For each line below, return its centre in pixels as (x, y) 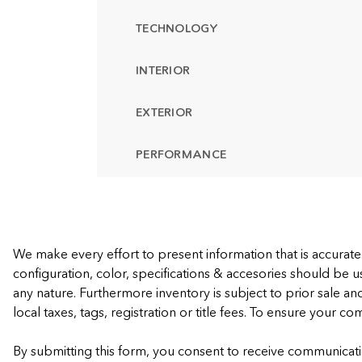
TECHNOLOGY (177, 28)
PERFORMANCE (181, 154)
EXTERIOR (164, 112)
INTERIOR (163, 70)
